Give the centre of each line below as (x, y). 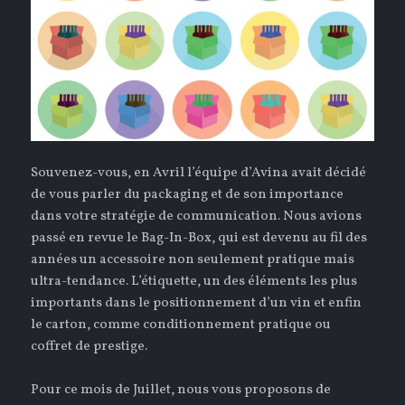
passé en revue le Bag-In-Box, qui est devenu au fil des (199, 239)
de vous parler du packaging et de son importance (188, 195)
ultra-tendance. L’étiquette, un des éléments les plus (194, 282)
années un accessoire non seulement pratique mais (193, 260)
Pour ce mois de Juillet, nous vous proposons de (181, 391)
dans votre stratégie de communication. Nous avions (197, 217)
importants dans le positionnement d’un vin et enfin (197, 304)
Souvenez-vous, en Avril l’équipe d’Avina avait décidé (199, 174)
